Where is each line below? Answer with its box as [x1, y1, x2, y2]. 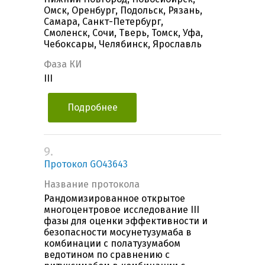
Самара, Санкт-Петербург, [44, 16, 163, 28]
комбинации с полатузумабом [44, 238, 180, 250]
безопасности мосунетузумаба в [44, 227, 192, 238]
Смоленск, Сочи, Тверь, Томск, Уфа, [44, 27, 203, 39]
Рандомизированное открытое [44, 193, 185, 205]
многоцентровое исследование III [44, 204, 199, 216]
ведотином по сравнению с [44, 249, 170, 261]
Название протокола [44, 179, 140, 190]
